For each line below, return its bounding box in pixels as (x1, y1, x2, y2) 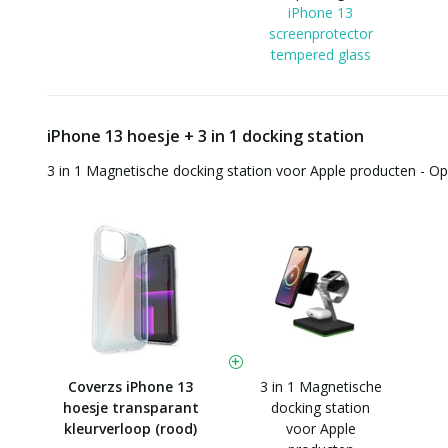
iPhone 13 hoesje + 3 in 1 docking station (47, 125, 364, 147)
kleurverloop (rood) (64, 419, 197, 438)
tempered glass (270, 45, 371, 64)
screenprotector (268, 24, 373, 43)
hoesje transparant (62, 398, 199, 417)
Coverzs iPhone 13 (68, 377, 193, 396)
